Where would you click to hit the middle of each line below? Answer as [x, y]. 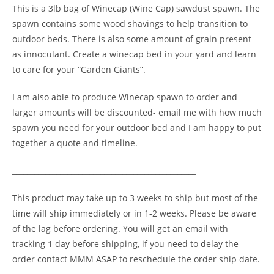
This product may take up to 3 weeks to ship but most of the [135, 198]
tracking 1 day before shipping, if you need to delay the [125, 244]
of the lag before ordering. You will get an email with [120, 229]
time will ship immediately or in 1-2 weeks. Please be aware [134, 213]
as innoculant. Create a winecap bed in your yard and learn [134, 54]
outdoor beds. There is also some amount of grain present [132, 39]
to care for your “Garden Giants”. [79, 70]
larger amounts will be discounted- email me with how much [137, 113]
